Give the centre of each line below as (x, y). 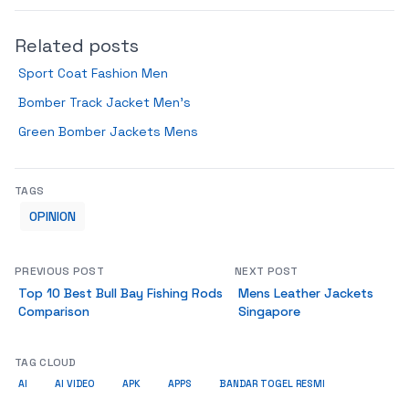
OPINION (52, 216)
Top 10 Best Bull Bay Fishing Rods (121, 293)
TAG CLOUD (46, 362)
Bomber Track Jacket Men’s (105, 102)
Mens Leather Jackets (306, 293)
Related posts (77, 46)
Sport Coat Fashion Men (93, 73)
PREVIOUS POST (59, 271)
